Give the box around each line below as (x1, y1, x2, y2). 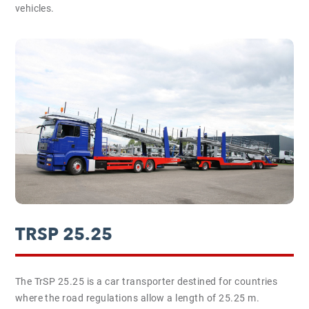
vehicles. (14, 3, 54, 14)
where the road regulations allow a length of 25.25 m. (14, 292, 260, 303)
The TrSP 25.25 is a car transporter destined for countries (14, 276, 278, 287)
